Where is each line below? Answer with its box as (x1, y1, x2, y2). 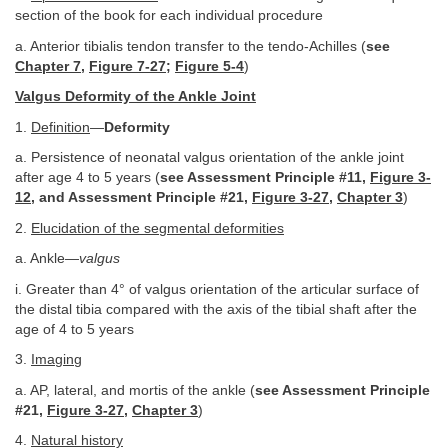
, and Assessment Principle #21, (31, 190, 252, 206)
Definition (31, 119, 90, 135)
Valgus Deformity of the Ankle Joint (15, 89, 256, 105)
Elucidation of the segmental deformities (31, 220, 284, 236)
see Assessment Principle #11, (160, 170, 370, 186)
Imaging (31, 352, 82, 368)
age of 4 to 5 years (15, 321, 134, 337)
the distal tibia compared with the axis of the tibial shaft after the (15, 301, 417, 317)
